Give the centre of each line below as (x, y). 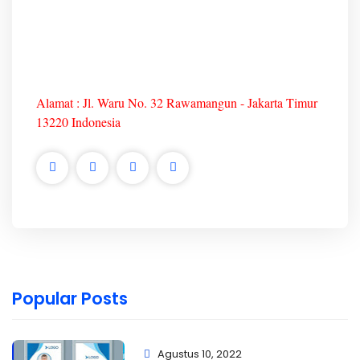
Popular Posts (70, 298)
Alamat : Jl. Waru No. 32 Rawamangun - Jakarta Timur (177, 102)
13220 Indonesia (78, 121)
